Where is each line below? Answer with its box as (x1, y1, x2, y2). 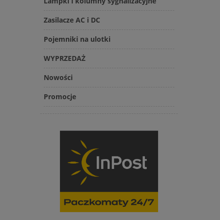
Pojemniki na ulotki (44, 34, 110, 44)
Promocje (44, 92, 76, 102)
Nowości (44, 73, 73, 82)
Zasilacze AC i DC (44, 15, 100, 25)
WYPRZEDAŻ (44, 54, 85, 63)
